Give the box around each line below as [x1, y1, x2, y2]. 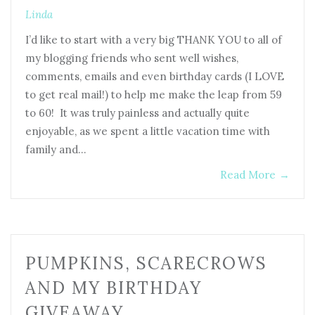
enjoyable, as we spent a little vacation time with [25, 124, 270, 139]
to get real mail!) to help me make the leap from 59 [25, 88, 282, 102]
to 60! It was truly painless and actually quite [25, 106, 250, 120]
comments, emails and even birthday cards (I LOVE [25, 70, 284, 84]
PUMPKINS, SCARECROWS [25, 252, 267, 275]
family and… [25, 143, 86, 157]
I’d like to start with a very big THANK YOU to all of [25, 33, 282, 47]
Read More [220, 168, 276, 182]
